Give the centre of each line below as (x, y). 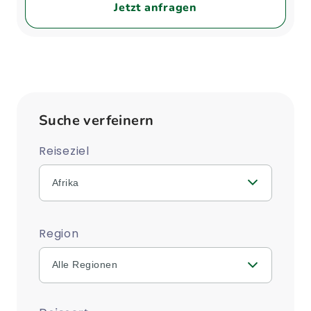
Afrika (65, 182)
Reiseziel (64, 151)
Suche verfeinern (96, 120)
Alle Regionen (84, 265)
